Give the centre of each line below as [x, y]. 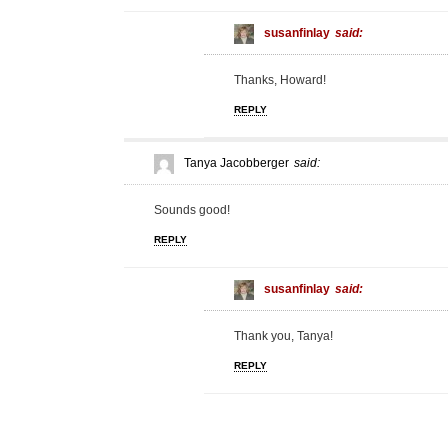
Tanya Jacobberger [236, 162]
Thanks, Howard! [280, 79]
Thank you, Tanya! [283, 335]
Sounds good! [192, 209]
